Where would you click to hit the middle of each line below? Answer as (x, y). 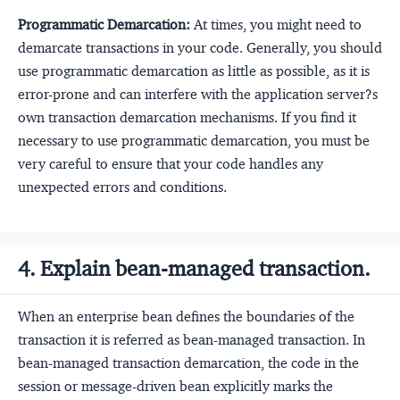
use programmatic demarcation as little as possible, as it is (194, 71)
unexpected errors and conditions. (122, 187)
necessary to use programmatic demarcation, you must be (194, 140)
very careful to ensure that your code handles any (171, 163)
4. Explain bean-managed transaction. (194, 268)
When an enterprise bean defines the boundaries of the (186, 316)
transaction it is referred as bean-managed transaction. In (192, 339)
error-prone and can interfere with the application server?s (198, 94)
